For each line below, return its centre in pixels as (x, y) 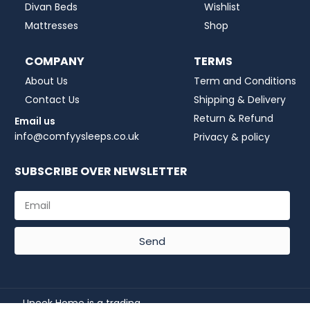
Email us (35, 121)
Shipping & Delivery (240, 99)
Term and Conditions (245, 81)
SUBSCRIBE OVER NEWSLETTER (101, 172)
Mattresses (52, 26)
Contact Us (53, 99)
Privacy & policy (232, 137)
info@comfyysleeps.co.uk (77, 136)
